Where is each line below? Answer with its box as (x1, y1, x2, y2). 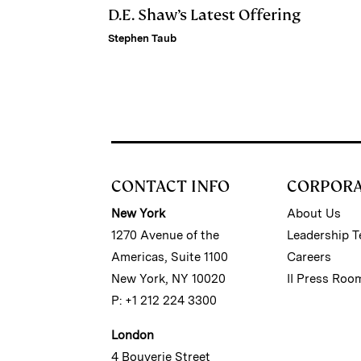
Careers (287, 249, 332, 264)
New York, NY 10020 (111, 271, 226, 286)
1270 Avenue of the (111, 227, 219, 243)
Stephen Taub (108, 31, 176, 44)
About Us (287, 205, 342, 221)
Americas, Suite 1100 (111, 249, 228, 264)
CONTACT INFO (111, 175, 230, 197)
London (111, 327, 154, 342)
